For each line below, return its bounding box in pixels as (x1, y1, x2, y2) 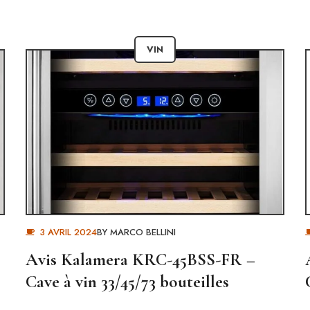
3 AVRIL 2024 (39, 226, 97, 239)
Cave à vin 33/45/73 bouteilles (26, 271, 230, 292)
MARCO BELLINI (109, 226, 176, 239)
